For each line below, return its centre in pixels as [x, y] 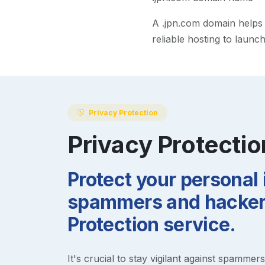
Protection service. [152, 224]
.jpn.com [181, 23]
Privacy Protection [123, 112]
